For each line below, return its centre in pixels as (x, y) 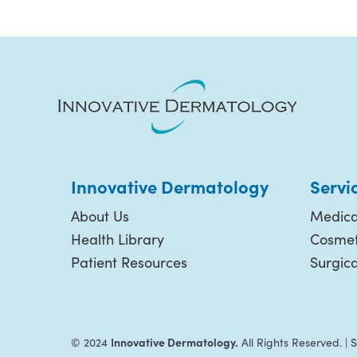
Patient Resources (129, 262)
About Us (100, 216)
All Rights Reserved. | (294, 342)
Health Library (118, 239)
